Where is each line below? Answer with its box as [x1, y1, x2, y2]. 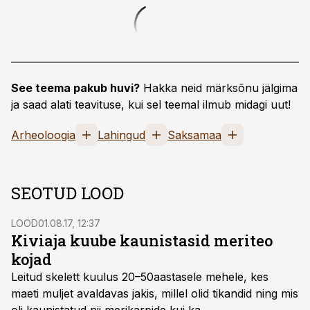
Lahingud [98, 128, 145, 142]
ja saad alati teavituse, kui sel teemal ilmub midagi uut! [11, 98, 291, 111]
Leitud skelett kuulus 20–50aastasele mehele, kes [11, 270, 268, 284]
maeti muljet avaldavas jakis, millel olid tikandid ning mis [11, 286, 298, 300]
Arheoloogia [11, 128, 75, 142]
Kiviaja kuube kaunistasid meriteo [11, 230, 273, 250]
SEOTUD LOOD [11, 182, 124, 204]
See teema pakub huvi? [11, 81, 140, 95]
